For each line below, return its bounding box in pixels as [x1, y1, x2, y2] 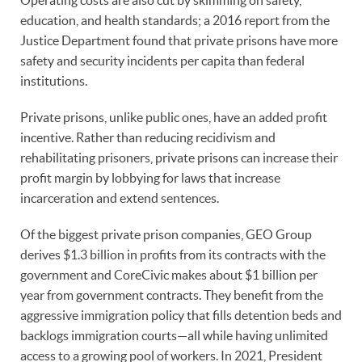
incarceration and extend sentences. [20, 190, 221, 205]
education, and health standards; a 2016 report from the [20, 12, 330, 27]
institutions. [20, 73, 87, 88]
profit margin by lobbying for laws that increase [20, 170, 280, 185]
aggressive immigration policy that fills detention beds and [20, 307, 342, 322]
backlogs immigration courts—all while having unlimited [20, 327, 328, 343]
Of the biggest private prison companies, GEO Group [20, 226, 312, 242]
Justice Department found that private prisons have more [20, 32, 338, 48]
